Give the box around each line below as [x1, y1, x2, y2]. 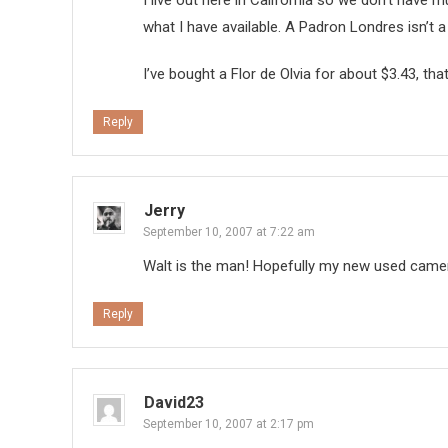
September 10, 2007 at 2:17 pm [143, 417, 314, 432]
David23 [144, 393, 204, 413]
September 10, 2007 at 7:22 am [143, 225, 315, 240]
